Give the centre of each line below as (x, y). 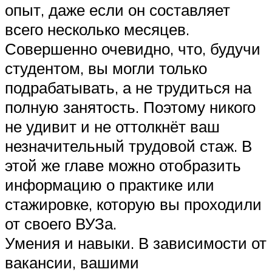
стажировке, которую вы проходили (133, 204)
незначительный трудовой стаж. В (128, 145)
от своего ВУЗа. (61, 223)
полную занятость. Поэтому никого (130, 107)
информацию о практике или (110, 184)
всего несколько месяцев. (97, 29)
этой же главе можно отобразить (123, 165)
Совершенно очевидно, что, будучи (133, 48)
